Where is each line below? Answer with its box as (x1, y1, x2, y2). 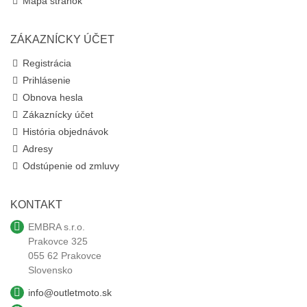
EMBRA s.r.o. (28, 221, 85, 233)
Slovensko (28, 265, 73, 276)
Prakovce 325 (28, 236, 88, 247)
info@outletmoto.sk (28, 287, 112, 299)
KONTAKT (10, 199, 62, 211)
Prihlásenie (23, 75, 71, 86)
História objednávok (23, 126, 108, 138)
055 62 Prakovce (28, 250, 101, 262)
